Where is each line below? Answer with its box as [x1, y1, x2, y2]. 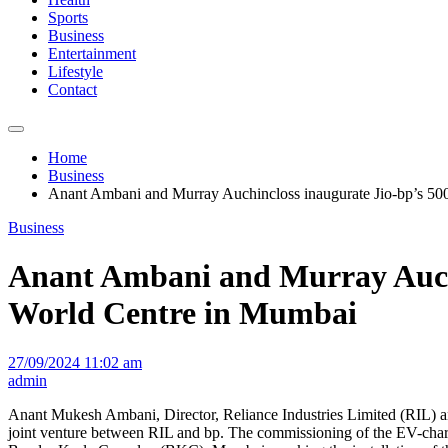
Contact [48, 81, 97, 98]
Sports [48, 9, 88, 26]
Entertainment [48, 45, 136, 62]
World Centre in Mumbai [8, 295, 357, 332]
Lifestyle [48, 63, 103, 80]
